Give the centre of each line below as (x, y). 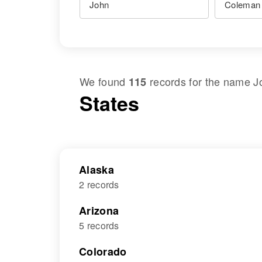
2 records (99, 185)
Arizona (99, 211)
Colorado (103, 251)
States (109, 103)
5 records (99, 225)
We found (104, 81)
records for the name (200, 81)
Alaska (96, 170)
